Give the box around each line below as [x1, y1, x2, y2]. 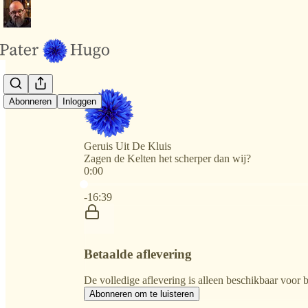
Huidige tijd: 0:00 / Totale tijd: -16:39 [83, 177, 245, 188]
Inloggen [63, 96, 96, 107]
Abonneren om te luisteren [89, 289, 194, 300]
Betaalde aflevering [84, 246, 192, 261]
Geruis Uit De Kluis [84, 140, 171, 152]
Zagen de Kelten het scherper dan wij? [84, 153, 251, 164]
